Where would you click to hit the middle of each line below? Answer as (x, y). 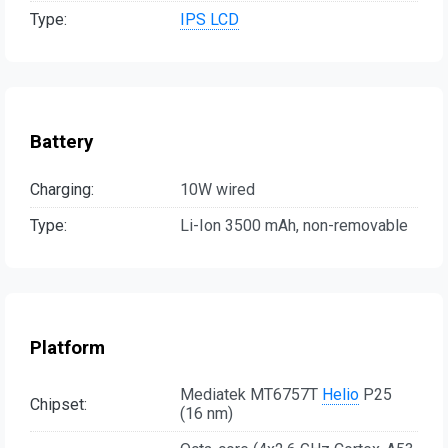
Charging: (62, 189)
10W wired (217, 189)
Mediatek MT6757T (251, 395)
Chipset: (58, 404)
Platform (67, 347)
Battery (61, 142)
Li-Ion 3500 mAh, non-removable (294, 225)
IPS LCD (209, 20)
